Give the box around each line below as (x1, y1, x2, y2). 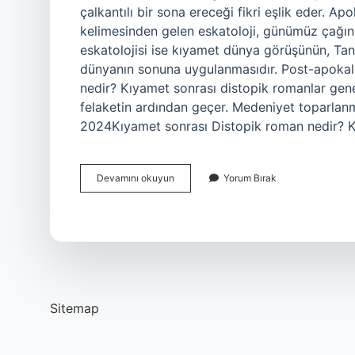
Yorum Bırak (223, 172, 277, 184)
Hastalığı (174, 185, 212, 197)
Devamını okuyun (97, 172, 174, 184)
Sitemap (50, 300, 99, 316)
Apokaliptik (174, 171, 223, 183)
